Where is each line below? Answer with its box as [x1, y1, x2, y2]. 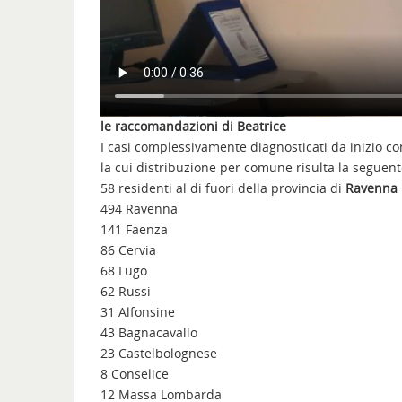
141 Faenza [100, 221, 168, 239]
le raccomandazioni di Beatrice [100, 118, 286, 135]
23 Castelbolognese [100, 345, 217, 363]
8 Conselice [100, 365, 169, 383]
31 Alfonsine [100, 303, 175, 321]
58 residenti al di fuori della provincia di [100, 179, 345, 197]
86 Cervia [100, 241, 156, 259]
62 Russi [100, 283, 151, 301]
